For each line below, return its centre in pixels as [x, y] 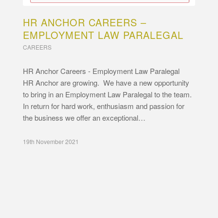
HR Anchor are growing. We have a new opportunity [106, 83]
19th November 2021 [51, 142]
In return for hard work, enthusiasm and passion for [103, 106]
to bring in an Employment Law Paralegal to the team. [107, 94]
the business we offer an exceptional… [84, 118]
